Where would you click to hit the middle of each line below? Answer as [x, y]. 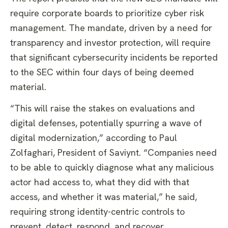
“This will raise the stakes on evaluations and [103, 108]
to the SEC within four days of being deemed [102, 72]
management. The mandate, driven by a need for [111, 27]
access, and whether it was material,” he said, [104, 197]
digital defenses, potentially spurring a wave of [106, 123]
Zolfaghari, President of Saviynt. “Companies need [113, 153]
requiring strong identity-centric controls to [97, 212]
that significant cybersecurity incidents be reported [114, 57]
